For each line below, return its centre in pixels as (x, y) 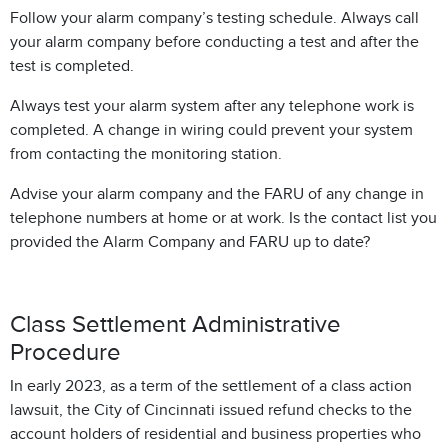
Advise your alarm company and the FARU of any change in (217, 194)
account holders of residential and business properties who (215, 434)
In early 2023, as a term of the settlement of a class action (211, 386)
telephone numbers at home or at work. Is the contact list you (223, 218)
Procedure (65, 352)
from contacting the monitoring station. (146, 154)
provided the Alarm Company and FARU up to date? (190, 242)
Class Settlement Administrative (175, 324)
